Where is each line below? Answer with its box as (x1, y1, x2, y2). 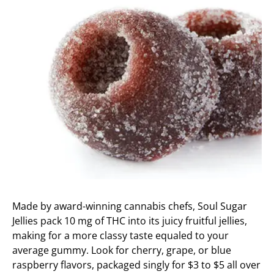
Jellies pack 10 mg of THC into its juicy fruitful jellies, (12, 214, 247, 228)
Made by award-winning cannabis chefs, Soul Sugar (12, 199, 247, 213)
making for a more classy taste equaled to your (12, 229, 229, 243)
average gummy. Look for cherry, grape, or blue (12, 243, 231, 257)
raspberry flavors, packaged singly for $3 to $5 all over (12, 258, 261, 272)
